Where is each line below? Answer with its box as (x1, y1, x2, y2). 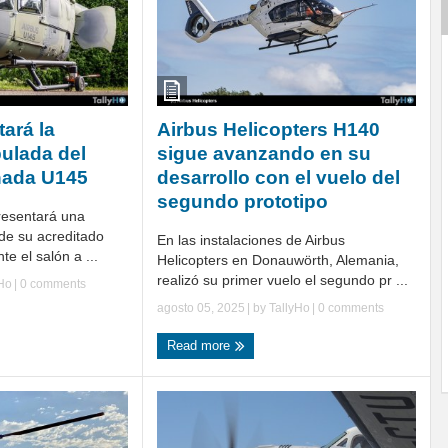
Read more (167, 337, 234, 353)
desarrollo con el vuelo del (157, 166, 400, 188)
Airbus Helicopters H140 (157, 118, 380, 140)
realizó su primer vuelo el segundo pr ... (157, 271, 408, 288)
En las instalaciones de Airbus (157, 231, 345, 248)
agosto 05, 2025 (157, 300, 245, 315)
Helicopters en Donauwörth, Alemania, (157, 251, 399, 268)
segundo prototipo (157, 190, 328, 212)
